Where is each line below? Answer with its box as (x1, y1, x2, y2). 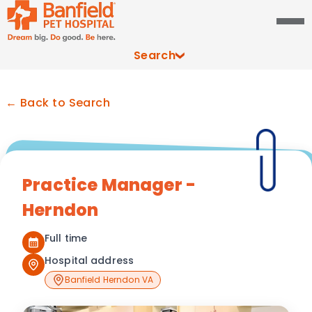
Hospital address (45, 253, 134, 267)
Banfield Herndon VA (64, 274, 154, 286)
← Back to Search (6, 95, 111, 111)
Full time (45, 231, 88, 245)
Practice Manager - (22, 173, 196, 196)
